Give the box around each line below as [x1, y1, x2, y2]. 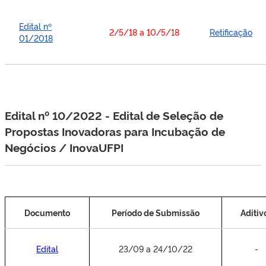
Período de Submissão [112, 207, 199, 218]
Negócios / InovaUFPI [5, 140, 123, 155]
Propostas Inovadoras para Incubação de [5, 123, 225, 139]
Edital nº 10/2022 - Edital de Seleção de [5, 107, 223, 123]
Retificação [210, 26, 252, 37]
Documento [24, 207, 70, 218]
